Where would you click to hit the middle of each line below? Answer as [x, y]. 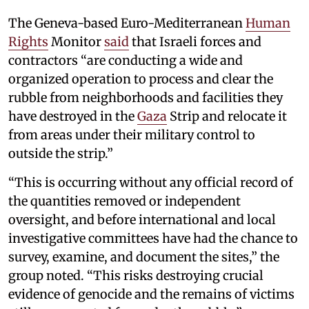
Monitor [76, 42]
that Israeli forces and [195, 42]
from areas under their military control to [132, 135]
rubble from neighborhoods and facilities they [146, 98]
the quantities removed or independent [124, 201]
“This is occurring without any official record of [151, 183]
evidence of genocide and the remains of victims [151, 295]
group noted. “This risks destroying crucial [136, 276]
